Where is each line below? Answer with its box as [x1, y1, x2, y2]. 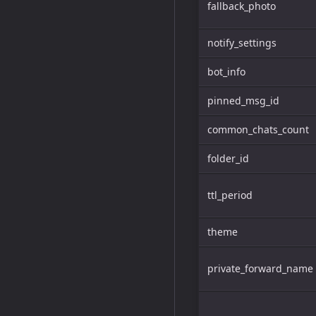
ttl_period [207, 188, 253, 202]
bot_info [207, 65, 245, 78]
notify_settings [207, 36, 276, 49]
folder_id [207, 152, 249, 165]
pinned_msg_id [207, 94, 279, 107]
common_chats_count [207, 123, 309, 136]
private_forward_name [207, 262, 313, 275]
